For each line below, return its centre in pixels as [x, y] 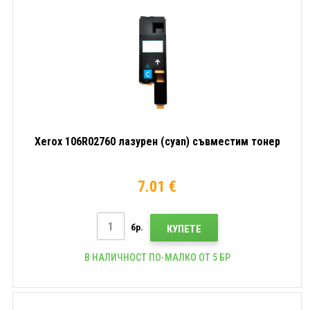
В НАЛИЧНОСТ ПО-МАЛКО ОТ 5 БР [157, 257]
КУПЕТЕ [184, 229]
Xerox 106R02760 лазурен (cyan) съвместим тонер [157, 142]
